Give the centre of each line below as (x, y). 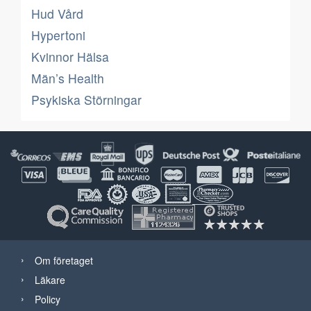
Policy (48, 299)
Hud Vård (57, 14)
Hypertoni (58, 35)
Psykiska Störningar (86, 100)
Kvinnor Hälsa (70, 57)
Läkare (50, 279)
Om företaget (64, 260)
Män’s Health (68, 78)
